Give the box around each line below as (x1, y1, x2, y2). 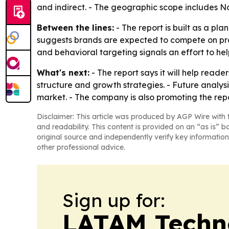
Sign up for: (62, 188, 165, 212)
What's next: (37, 67, 89, 78)
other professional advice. (37, 142, 125, 152)
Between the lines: (37, 22, 114, 33)
